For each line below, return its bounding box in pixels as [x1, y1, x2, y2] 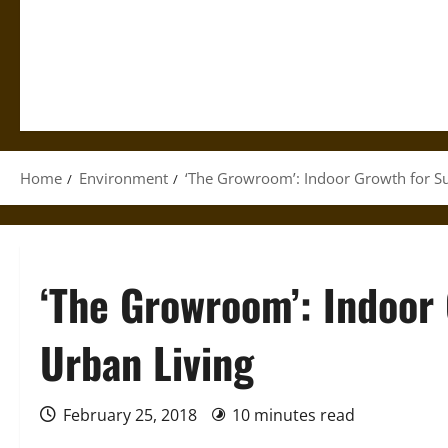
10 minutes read [232, 404, 355, 426]
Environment [79, 168, 168, 188]
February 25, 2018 [59, 404, 201, 426]
